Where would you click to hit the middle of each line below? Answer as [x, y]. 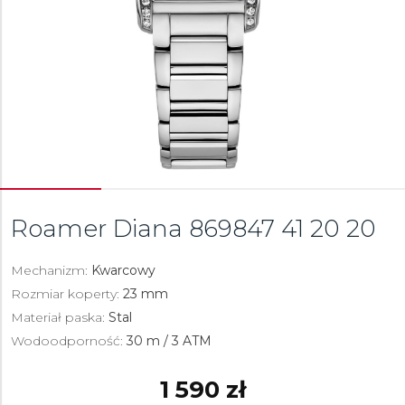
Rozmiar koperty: [67, 294]
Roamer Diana [100, 229]
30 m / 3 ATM [169, 341]
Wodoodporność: [69, 341]
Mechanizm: [51, 270]
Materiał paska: [60, 317]
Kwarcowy [123, 270]
